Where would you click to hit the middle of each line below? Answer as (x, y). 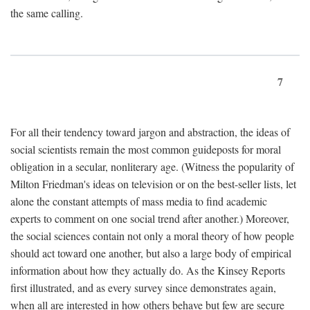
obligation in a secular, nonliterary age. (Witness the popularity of (152, 167)
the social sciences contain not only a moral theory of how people (152, 236)
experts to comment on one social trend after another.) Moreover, (150, 219)
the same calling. (47, 13)
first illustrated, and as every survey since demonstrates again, (143, 288)
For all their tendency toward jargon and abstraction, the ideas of (150, 132)
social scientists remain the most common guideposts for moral (146, 149)
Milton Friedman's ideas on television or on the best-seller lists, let (153, 184)
